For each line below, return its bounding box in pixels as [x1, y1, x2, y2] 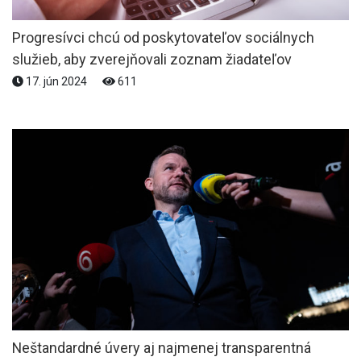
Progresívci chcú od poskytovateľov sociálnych [12, 28, 314, 46]
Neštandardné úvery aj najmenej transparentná [12, 338, 311, 356]
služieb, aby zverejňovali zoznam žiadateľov [12, 50, 292, 68]
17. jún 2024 [23, 74, 89, 88]
